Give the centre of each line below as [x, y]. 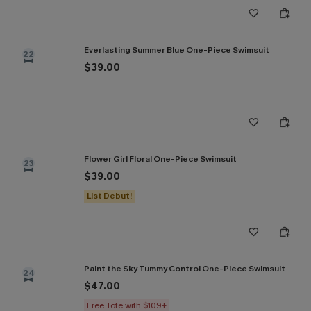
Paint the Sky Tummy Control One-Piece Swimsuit [185, 268]
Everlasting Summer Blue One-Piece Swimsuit [177, 50]
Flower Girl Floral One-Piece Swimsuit [160, 159]
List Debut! [109, 196]
